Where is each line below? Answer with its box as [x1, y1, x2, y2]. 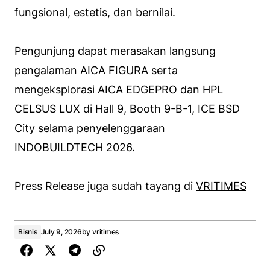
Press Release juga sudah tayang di [14, 180, 196, 193]
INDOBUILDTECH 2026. [14, 141, 135, 154]
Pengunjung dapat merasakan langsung [14, 45, 216, 58]
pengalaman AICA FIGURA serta [14, 64, 178, 77]
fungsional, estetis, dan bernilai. [14, 6, 175, 19]
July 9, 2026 [40, 227, 82, 237]
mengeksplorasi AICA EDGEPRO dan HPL [14, 83, 223, 96]
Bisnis [18, 227, 37, 237]
